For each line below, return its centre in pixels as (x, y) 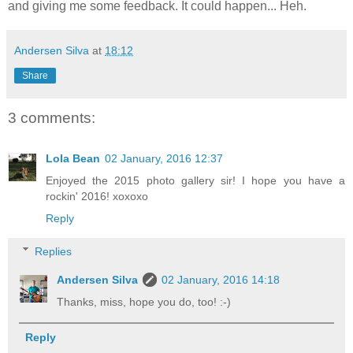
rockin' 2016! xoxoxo (97, 197)
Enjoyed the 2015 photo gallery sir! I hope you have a (195, 181)
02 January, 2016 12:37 (164, 159)
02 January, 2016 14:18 (221, 279)
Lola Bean (73, 159)
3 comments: (52, 117)
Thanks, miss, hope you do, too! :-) (144, 301)
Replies (54, 251)
